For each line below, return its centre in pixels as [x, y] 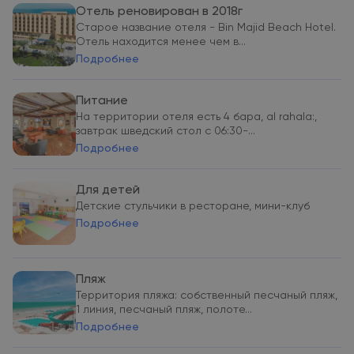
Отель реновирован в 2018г [159, 12]
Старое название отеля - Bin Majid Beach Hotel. [206, 28]
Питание [102, 101]
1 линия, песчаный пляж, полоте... [164, 310]
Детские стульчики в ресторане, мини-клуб [193, 206]
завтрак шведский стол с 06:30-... [166, 131]
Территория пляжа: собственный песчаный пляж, [207, 296]
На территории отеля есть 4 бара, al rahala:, [196, 117]
